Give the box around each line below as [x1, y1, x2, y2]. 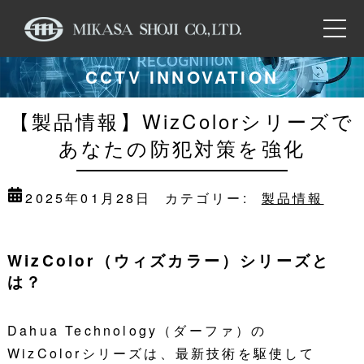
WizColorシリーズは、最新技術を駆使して [6, 343, 316, 362]
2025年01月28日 [25, 188, 152, 207]
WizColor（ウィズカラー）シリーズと [6, 249, 331, 272]
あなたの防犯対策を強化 [58, 132, 306, 162]
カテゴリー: [164, 188, 249, 207]
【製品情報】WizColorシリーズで [9, 106, 355, 135]
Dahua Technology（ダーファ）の [6, 320, 267, 340]
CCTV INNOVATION [85, 65, 279, 89]
